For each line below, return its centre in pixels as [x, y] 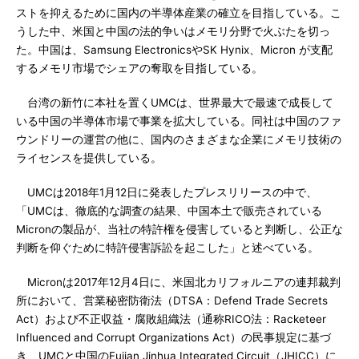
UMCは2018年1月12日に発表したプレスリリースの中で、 [167, 192]
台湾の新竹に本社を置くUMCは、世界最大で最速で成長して [175, 103]
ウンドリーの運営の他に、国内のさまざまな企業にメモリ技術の [179, 139]
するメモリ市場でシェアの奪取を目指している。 [139, 68]
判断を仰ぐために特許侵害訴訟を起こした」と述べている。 [167, 248]
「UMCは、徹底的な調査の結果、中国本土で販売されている [169, 211]
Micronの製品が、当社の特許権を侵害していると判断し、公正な [179, 229]
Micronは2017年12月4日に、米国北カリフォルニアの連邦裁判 [178, 282]
